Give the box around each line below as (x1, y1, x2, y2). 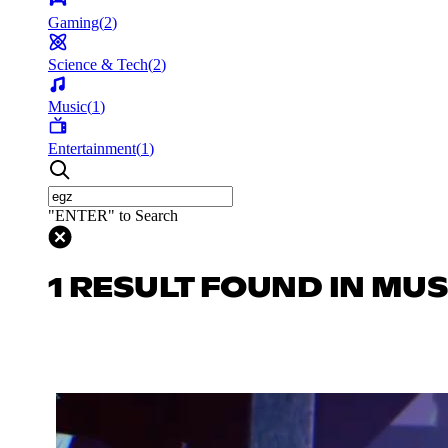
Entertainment (48, 139, 136, 157)
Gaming (48, 13, 99, 31)
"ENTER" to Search (48, 206, 178, 224)
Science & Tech (48, 55, 148, 73)
